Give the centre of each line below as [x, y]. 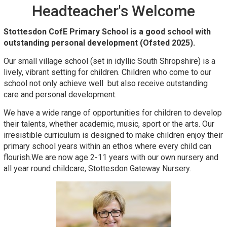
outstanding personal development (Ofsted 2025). [100, 43]
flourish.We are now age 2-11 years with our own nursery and [111, 158]
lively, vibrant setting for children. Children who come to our [107, 72]
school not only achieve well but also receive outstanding [106, 84]
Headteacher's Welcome [113, 11]
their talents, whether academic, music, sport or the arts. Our [110, 124]
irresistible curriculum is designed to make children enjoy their [113, 135]
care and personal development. [60, 95]
